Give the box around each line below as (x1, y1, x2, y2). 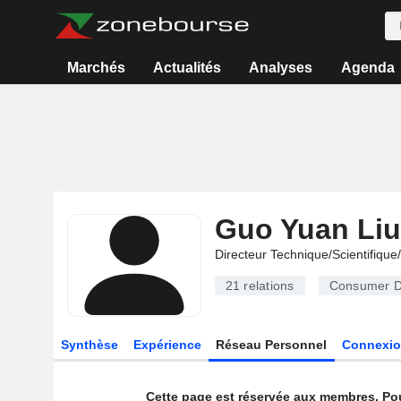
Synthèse (60, 337, 118, 352)
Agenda (340, 60, 395, 75)
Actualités (153, 60, 222, 75)
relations (240, 278, 294, 293)
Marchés (66, 60, 125, 75)
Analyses (249, 60, 313, 75)
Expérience (132, 337, 201, 352)
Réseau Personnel (216, 337, 328, 352)
